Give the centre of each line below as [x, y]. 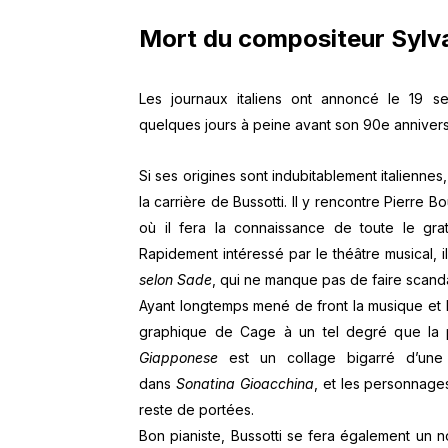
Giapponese [179, 357]
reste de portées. [197, 409]
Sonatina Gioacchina [244, 383]
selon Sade [176, 279]
